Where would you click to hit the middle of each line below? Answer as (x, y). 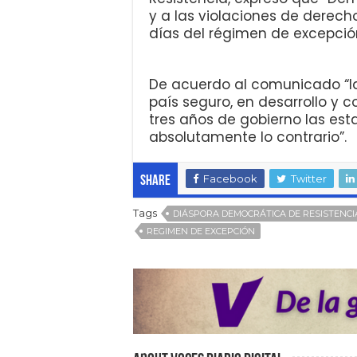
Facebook (230, 179)
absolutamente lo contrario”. (248, 137)
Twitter (309, 179)
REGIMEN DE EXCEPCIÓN (201, 231)
